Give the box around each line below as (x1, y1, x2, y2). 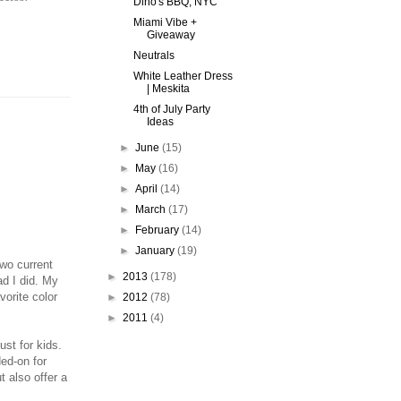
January (135, 244, 178, 257)
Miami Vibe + (132, 16, 197, 29)
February (135, 224, 183, 236)
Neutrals (132, 49, 175, 62)
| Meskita (146, 82, 190, 95)
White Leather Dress (132, 70, 233, 82)
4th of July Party (132, 103, 210, 115)
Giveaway (146, 29, 195, 41)
